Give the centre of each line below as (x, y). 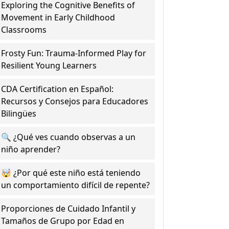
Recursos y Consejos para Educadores (75, 101)
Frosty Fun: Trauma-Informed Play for (74, 53)
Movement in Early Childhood (58, 17)
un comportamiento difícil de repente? (76, 185)
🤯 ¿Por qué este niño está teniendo (71, 173)
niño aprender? (31, 149)
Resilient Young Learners (49, 65)
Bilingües (19, 113)
